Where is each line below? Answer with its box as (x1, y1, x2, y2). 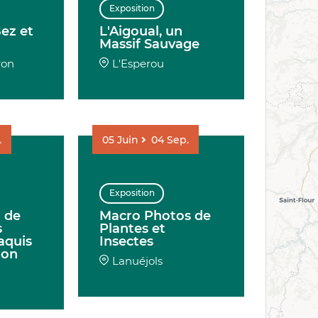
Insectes (99, 233, 154, 249)
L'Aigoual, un (99, 23, 183, 39)
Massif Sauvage (99, 35, 200, 52)
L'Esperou (112, 56, 165, 70)
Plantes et (99, 220, 166, 236)
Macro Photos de (99, 207, 212, 224)
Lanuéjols (112, 253, 163, 268)
